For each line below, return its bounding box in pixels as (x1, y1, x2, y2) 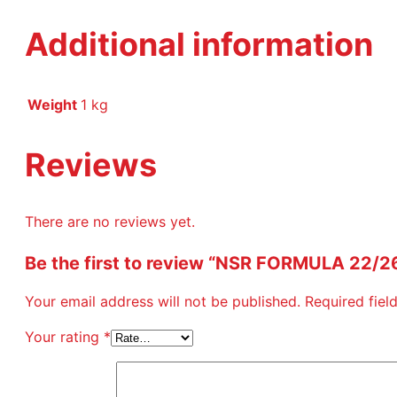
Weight (27, 95, 77, 113)
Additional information (25, 24, 373, 64)
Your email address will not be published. (25, 292, 300, 311)
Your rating (25, 328, 104, 346)
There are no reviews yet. (25, 213, 195, 231)
